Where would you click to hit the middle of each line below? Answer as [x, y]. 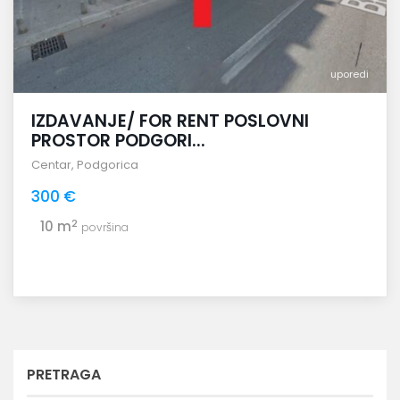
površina [105, 228]
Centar [51, 165]
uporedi [350, 75]
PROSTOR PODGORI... [118, 141]
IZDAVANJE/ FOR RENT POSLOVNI [170, 121]
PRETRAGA [64, 375]
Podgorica [108, 165]
